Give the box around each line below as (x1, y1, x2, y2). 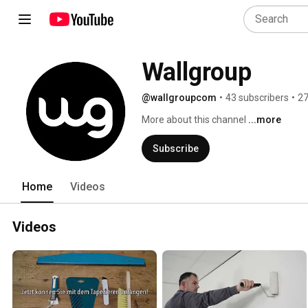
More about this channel (142, 114, 246, 125)
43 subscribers (225, 92, 289, 103)
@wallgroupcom (142, 92, 217, 103)
